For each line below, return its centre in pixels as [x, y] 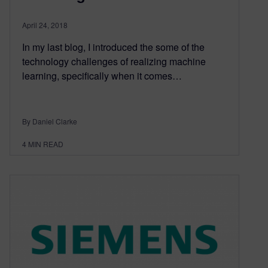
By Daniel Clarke [50, 121]
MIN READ [46, 144]
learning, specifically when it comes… [102, 76]
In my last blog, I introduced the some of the [113, 47]
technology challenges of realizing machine [114, 62]
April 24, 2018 [45, 25]
